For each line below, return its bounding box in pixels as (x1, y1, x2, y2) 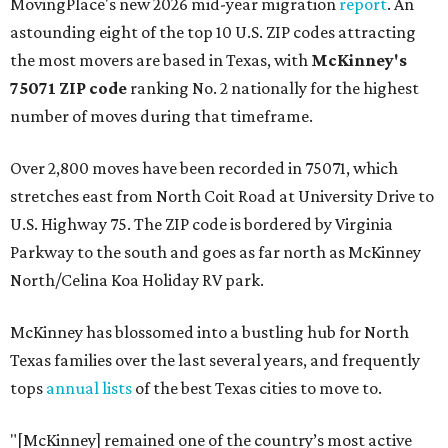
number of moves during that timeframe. (10, 106, 313, 127)
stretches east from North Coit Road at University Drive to (10, 186, 434, 207)
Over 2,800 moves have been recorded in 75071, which (10, 158, 398, 179)
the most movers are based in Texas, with (10, 50, 311, 71)
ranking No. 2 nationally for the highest (130, 78, 419, 99)
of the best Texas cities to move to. (132, 378, 382, 399)
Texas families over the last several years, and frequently (10, 350, 420, 371)
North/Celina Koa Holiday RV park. (10, 270, 264, 291)
